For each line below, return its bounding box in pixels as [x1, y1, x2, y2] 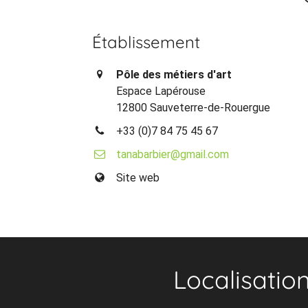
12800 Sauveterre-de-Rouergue [116, 100, 271, 114]
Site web [116, 170, 160, 184]
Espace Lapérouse [116, 84, 206, 98]
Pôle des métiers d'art [116, 67, 232, 81]
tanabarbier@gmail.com [116, 147, 230, 161]
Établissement [92, 31, 201, 52]
